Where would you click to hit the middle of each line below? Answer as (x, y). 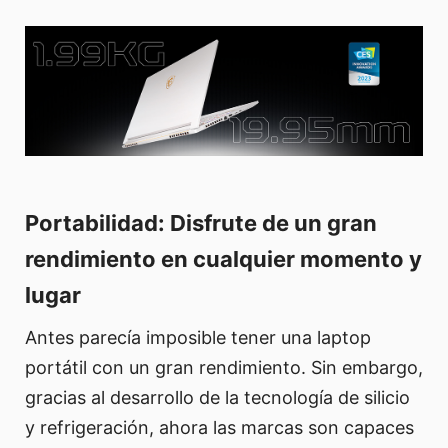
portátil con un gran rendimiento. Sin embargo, (224, 367)
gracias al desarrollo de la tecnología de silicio (217, 397)
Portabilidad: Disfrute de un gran (201, 222)
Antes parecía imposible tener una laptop (198, 337)
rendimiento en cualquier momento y (223, 258)
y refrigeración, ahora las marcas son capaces (219, 427)
